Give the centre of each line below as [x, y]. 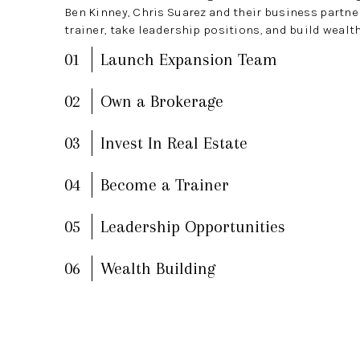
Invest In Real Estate [174, 143]
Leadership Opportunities [192, 226]
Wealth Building [157, 268]
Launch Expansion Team [188, 59]
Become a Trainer [164, 184]
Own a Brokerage [162, 101]
